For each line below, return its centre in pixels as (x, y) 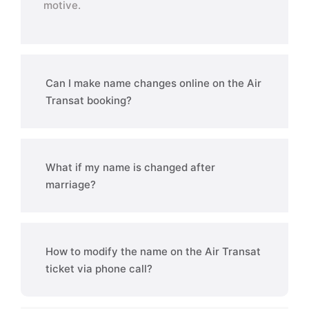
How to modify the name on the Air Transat (153, 251)
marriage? (71, 185)
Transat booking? (89, 100)
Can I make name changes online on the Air (153, 83)
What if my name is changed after (130, 167)
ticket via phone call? (99, 269)
